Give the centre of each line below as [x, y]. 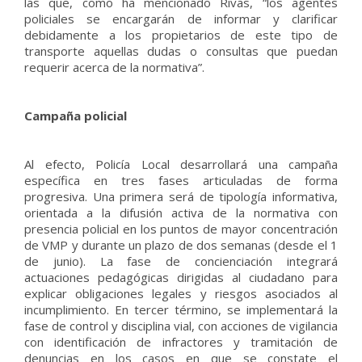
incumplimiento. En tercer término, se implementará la [181, 309]
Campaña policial [76, 116]
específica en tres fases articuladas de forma [181, 180]
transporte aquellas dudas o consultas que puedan [181, 51]
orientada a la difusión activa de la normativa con [181, 213]
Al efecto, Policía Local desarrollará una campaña [181, 164]
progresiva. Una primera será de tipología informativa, [181, 196]
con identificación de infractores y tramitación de [181, 342]
